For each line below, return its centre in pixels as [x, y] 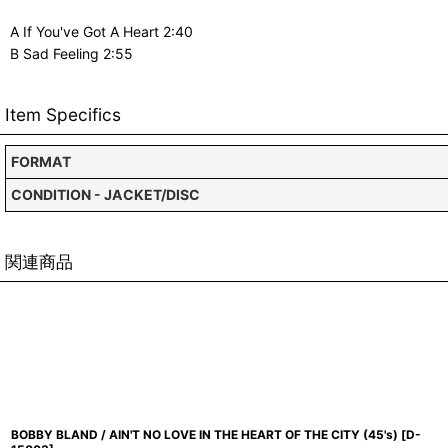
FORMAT [41, 161]
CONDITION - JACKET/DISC [105, 194]
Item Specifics [63, 114]
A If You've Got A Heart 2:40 [101, 31]
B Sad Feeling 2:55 [71, 53]
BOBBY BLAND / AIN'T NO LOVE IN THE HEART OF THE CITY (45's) [204, 434]
